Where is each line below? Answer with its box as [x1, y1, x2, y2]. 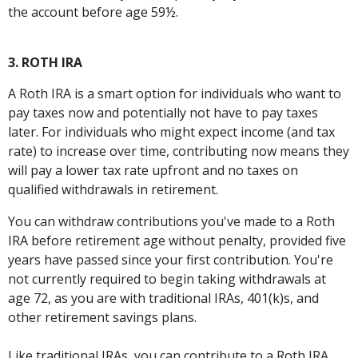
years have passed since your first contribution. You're [8, 251, 333, 268]
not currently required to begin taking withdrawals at [8, 270, 326, 288]
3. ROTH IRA [8, 54, 82, 71]
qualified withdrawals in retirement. [8, 181, 218, 198]
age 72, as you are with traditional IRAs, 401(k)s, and [8, 289, 319, 307]
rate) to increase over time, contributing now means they [8, 142, 349, 160]
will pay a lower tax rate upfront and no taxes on [8, 161, 298, 179]
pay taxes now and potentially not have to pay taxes [8, 104, 318, 121]
